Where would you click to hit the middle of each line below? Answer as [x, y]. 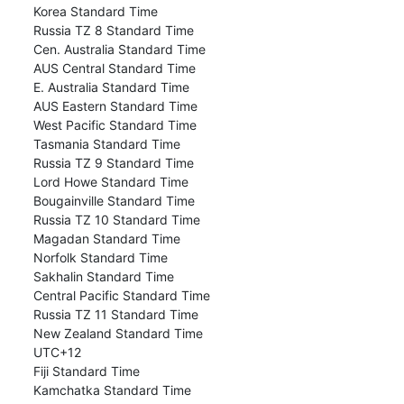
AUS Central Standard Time [112, 68]
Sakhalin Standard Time [101, 276]
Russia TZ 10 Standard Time [115, 219]
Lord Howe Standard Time [109, 181]
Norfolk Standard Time [98, 257]
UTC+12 [55, 352]
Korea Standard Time [93, 11]
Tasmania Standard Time [105, 143]
